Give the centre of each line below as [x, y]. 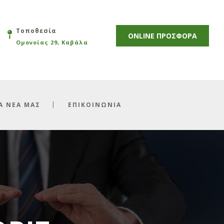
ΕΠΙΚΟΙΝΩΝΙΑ [94, 105]
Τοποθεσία [36, 31]
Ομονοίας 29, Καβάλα [52, 42]
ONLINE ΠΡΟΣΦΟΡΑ [162, 36]
